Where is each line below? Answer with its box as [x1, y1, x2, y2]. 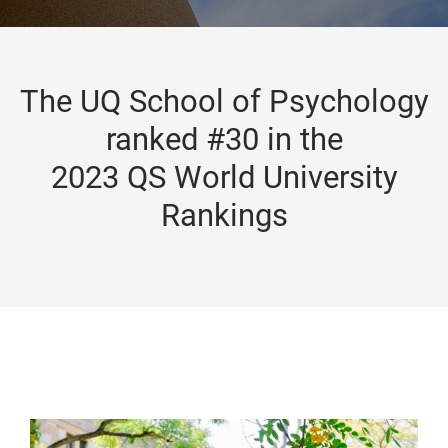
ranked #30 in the [105, 121, 343, 158]
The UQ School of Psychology [19, 83, 429, 120]
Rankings [160, 197, 288, 234]
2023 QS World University [50, 159, 398, 196]
